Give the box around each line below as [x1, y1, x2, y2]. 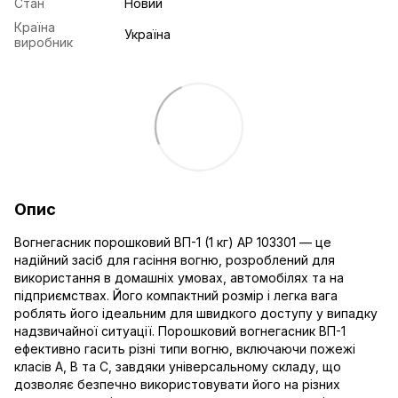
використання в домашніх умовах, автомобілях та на [14, 269, 344, 285]
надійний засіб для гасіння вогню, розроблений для [14, 251, 335, 267]
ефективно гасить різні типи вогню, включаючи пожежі [14, 340, 355, 356]
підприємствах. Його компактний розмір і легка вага [14, 287, 338, 303]
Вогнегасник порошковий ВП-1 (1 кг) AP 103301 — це [14, 234, 331, 250]
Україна [124, 26, 171, 42]
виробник [14, 34, 73, 50]
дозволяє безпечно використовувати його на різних [14, 376, 340, 392]
